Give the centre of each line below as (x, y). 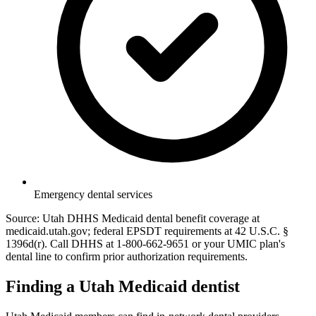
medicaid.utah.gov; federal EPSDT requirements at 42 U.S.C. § (147, 231)
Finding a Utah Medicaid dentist (123, 287)
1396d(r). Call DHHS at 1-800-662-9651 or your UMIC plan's (145, 244)
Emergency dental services (93, 195)
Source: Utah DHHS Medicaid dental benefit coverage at (133, 219)
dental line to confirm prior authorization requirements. (127, 257)
